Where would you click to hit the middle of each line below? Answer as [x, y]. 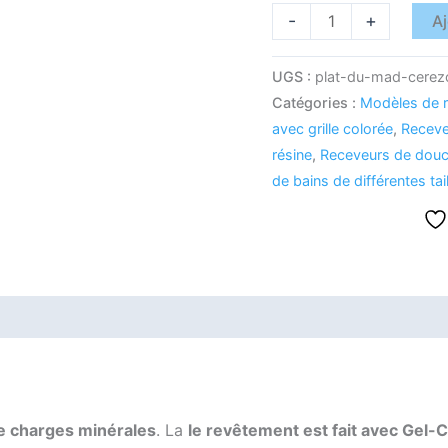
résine [292, 155]
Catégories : [316, 103]
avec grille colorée [332, 129]
